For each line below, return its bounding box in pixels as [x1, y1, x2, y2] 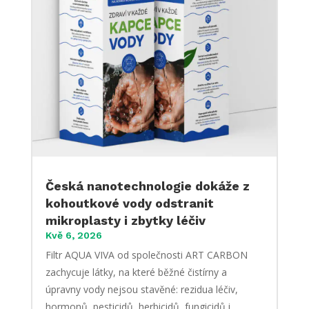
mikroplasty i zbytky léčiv [45, 212, 206, 228]
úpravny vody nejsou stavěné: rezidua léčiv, [45, 282, 238, 296]
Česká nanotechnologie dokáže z [45, 178, 250, 193]
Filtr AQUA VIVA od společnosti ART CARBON [45, 248, 248, 261]
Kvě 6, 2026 [45, 229, 102, 241]
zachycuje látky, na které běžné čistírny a [45, 265, 227, 279]
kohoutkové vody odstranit [45, 195, 214, 210]
